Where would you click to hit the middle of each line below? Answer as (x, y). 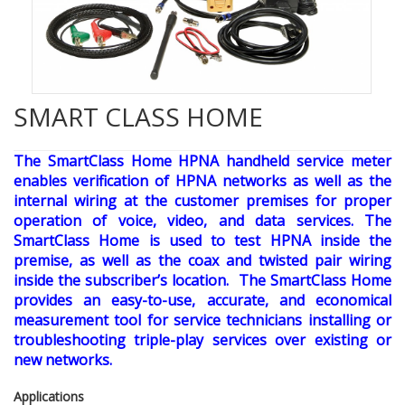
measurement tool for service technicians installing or (202, 320)
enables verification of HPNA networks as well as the (202, 181)
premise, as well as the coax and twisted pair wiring (202, 261)
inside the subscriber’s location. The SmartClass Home (202, 281)
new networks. (63, 360)
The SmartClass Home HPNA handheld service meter (202, 161)
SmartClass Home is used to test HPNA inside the (202, 241)
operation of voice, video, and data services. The (202, 221)
